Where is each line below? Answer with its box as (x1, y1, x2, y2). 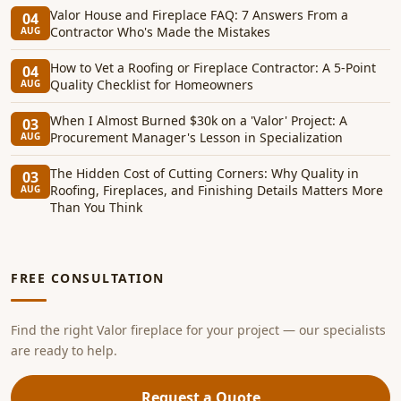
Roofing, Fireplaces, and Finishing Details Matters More (50, 182, 383, 199)
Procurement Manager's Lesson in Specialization (50, 129, 343, 146)
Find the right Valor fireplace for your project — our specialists (11, 321, 386, 338)
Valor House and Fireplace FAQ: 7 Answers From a (50, 6, 348, 23)
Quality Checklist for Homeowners (50, 76, 253, 93)
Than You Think (50, 199, 142, 216)
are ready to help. (11, 342, 117, 359)
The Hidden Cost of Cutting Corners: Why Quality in (50, 165, 359, 182)
